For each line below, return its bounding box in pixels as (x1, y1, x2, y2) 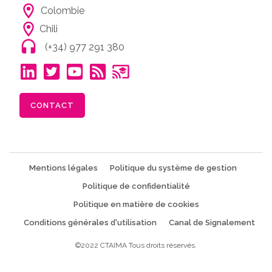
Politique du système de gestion (110, 163, 237, 172)
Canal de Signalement (168, 217, 255, 227)
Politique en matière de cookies (73, 199, 199, 209)
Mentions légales (29, 163, 98, 172)
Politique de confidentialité (82, 181, 190, 191)
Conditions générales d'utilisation (23, 217, 157, 227)
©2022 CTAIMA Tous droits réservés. (75, 240, 197, 250)
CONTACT (30, 100, 74, 110)
